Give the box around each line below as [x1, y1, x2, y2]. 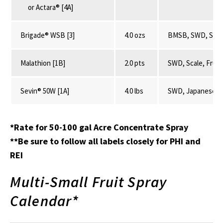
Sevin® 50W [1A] [20, 86, 69, 96]
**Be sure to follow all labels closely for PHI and [10, 135, 201, 147]
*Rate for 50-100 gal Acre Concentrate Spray [10, 121, 188, 133]
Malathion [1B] [20, 58, 65, 68]
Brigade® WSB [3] [20, 30, 75, 40]
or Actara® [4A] [20, 2, 73, 12]
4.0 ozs [124, 30, 145, 40]
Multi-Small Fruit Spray [10, 172, 167, 191]
